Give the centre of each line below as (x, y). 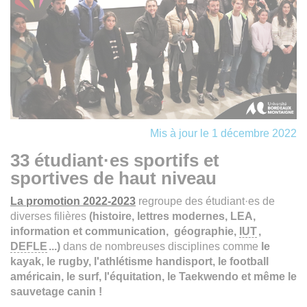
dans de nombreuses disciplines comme (160, 246)
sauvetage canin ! (56, 291)
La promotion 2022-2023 (73, 201)
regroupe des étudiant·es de (205, 201)
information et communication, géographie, (125, 231)
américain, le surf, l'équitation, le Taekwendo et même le (153, 276)
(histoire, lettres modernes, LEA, (172, 216)
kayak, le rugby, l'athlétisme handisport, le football (139, 261)
